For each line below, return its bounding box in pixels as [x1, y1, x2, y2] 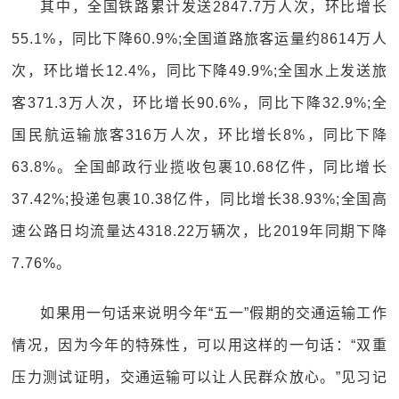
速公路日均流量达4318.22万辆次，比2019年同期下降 [12, 224, 387, 239]
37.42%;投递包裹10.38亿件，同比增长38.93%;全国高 [12, 191, 387, 207]
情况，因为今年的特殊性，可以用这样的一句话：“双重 [12, 338, 387, 353]
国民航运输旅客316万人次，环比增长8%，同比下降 [12, 127, 387, 142]
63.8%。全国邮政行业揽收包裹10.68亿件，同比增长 [12, 159, 387, 175]
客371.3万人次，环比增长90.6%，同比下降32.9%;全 [12, 95, 387, 110]
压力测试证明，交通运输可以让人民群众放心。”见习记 [12, 370, 387, 385]
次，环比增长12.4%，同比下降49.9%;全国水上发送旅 [12, 63, 387, 78]
